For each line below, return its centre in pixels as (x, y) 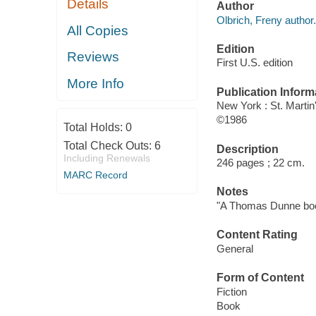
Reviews (93, 57)
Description (247, 149)
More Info (96, 83)
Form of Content (260, 278)
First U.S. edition (254, 63)
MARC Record (95, 175)
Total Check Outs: (109, 146)
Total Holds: (94, 128)
